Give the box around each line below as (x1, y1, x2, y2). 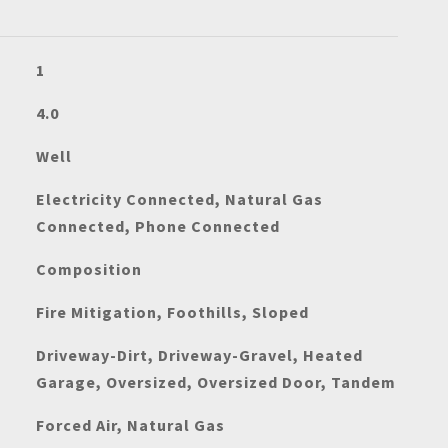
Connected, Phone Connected (35, 216, 280, 236)
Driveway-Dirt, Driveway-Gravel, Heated (35, 345, 363, 365)
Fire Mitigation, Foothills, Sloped (35, 302, 309, 322)
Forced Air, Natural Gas (35, 415, 225, 435)
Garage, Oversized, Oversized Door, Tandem (35, 372, 396, 392)
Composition (35, 259, 142, 279)
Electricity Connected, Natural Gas (35, 189, 323, 209)
